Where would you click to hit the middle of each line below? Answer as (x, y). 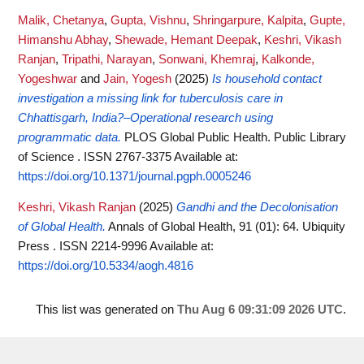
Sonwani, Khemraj (207, 59)
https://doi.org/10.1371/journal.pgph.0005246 (134, 176)
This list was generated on (106, 310)
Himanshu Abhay (63, 39)
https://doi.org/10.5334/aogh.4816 (106, 266)
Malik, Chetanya (61, 20)
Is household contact (267, 78)
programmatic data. (69, 137)
